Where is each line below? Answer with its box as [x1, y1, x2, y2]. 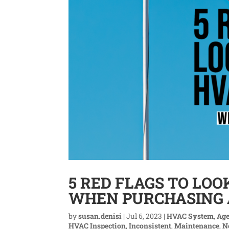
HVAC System [167, 211, 214, 221]
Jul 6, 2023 [126, 211, 163, 221]
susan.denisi [78, 211, 122, 221]
